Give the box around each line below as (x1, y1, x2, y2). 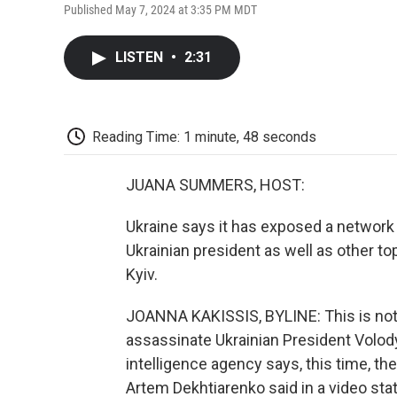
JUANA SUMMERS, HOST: (126, 175, 305, 195)
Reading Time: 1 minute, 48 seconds (92, 128, 316, 145)
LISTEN (115, 48, 167, 66)
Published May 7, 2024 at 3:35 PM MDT (64, 2, 257, 17)
